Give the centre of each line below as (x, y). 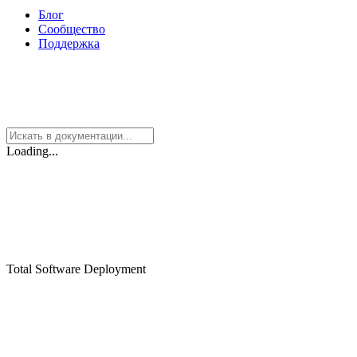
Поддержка (69, 43)
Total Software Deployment (76, 269)
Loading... (32, 151)
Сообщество (72, 29)
